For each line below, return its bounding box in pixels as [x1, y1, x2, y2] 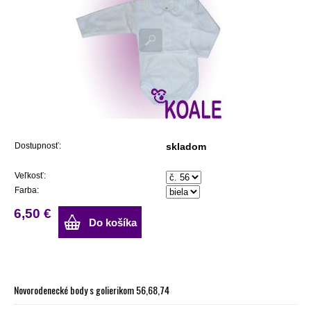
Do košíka [88, 216, 137, 228]
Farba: [15, 185, 39, 195]
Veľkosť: [15, 170, 46, 180]
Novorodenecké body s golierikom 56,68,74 [14, 282, 169, 297]
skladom [166, 140, 206, 152]
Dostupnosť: [15, 140, 61, 151]
